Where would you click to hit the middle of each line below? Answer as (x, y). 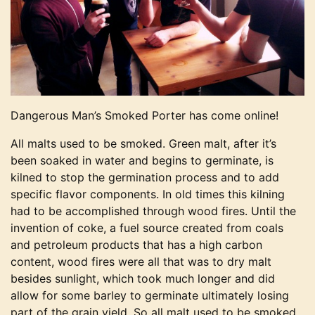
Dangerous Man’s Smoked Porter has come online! (146, 115)
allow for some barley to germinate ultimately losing (150, 295)
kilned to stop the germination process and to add (145, 177)
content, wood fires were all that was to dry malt (141, 261)
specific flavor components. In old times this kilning (148, 194)
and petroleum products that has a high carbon (136, 244)
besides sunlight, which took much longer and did (143, 278)
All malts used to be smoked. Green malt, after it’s (143, 143)
